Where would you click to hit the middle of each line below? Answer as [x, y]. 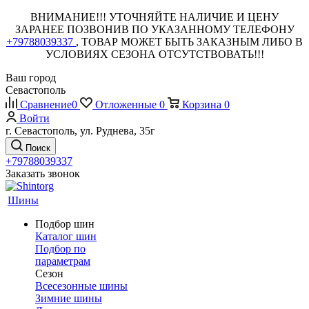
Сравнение [46, 104]
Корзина [202, 104]
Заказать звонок [43, 173]
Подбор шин [65, 224]
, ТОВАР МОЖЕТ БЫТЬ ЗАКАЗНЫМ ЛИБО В [189, 42]
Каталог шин [66, 236]
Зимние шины [69, 298]
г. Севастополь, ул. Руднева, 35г [80, 131]
